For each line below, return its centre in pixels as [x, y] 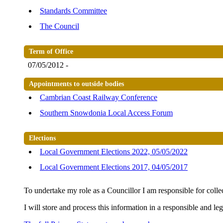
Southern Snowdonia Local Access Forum [106, 113]
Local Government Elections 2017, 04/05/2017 [114, 167]
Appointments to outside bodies [76, 84]
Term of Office [51, 52]
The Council [59, 26]
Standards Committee [73, 11]
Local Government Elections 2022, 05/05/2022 [114, 152]
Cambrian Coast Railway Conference [99, 98]
